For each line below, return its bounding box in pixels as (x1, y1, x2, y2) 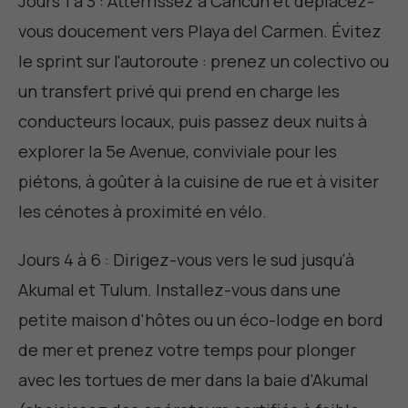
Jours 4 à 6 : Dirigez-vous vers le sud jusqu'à (18, 248, 354, 272)
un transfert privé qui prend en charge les (18, 79, 340, 104)
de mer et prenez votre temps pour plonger (18, 338, 356, 362)
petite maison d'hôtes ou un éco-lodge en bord (18, 308, 383, 332)
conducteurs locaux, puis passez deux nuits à (18, 109, 367, 134)
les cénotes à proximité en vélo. (18, 199, 267, 224)
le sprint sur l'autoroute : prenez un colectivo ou (18, 49, 389, 74)
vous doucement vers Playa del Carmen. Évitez (18, 19, 382, 44)
